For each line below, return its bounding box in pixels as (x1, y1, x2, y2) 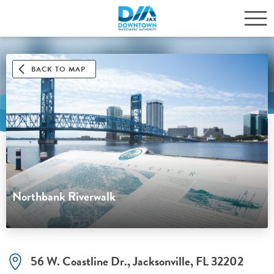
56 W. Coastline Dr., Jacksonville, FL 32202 (31, 252, 243, 271)
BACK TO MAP (31, 64, 86, 75)
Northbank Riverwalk (12, 187, 116, 206)
